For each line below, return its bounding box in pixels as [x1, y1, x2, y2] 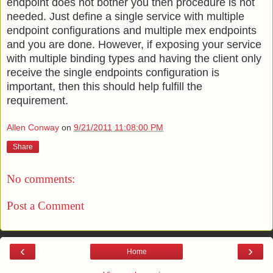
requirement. [7, 94, 68, 107]
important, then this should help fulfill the [7, 80, 202, 93]
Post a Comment [7, 199, 84, 212]
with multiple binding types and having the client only [7, 52, 261, 65]
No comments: [7, 172, 75, 186]
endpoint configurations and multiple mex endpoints [7, 24, 257, 37]
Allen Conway [7, 122, 59, 133]
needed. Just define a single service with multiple [7, 10, 244, 23]
